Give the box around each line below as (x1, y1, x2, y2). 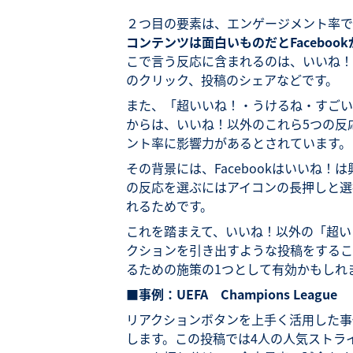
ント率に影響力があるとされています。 (126, 133, 351, 152)
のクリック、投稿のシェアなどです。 (126, 70, 338, 89)
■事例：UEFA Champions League (126, 284, 337, 303)
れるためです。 (126, 196, 213, 215)
